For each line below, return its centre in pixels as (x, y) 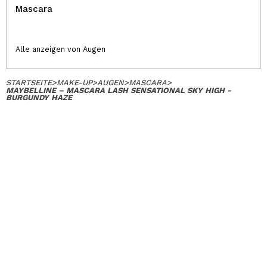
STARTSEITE (29, 82)
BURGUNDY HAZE (39, 97)
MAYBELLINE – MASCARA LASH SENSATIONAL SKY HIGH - (119, 90)
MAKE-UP (74, 82)
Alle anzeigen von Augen (60, 49)
